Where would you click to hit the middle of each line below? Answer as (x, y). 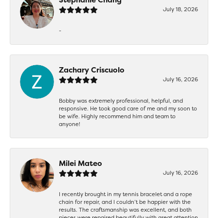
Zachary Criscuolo (92, 70)
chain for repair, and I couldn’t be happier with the (125, 202)
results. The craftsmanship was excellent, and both (125, 209)
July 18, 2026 (181, 9)
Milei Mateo (81, 163)
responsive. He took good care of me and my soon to (128, 108)
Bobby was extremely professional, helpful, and (121, 100)
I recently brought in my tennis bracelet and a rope (126, 194)
